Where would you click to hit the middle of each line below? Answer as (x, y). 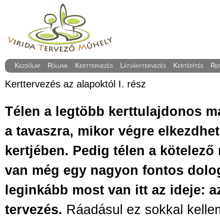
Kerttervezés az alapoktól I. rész (76, 84)
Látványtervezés (143, 65)
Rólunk (58, 65)
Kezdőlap (28, 65)
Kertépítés (189, 65)
